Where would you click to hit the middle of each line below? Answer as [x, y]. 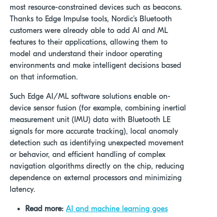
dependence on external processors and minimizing [96, 178]
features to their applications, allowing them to [89, 42]
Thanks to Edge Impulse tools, [61, 19]
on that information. [44, 77]
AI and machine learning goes [117, 209]
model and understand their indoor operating [86, 54]
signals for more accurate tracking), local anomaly [94, 132]
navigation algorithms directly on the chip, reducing [97, 166]
